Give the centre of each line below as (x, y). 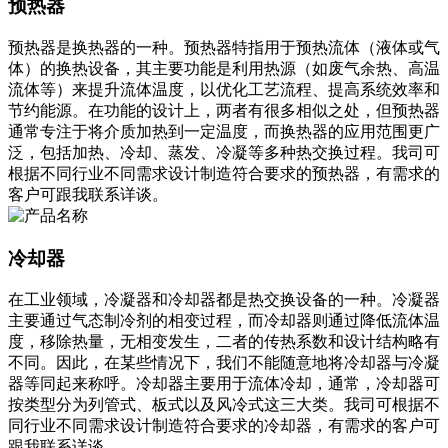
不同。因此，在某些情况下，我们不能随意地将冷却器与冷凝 (224, 363)
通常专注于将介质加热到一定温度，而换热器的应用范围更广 (224, 131)
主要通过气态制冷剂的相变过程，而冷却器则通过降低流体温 (224, 321)
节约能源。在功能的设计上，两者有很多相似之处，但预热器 (224, 110)
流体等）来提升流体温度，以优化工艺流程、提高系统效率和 (224, 89)
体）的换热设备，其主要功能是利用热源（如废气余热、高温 (224, 68)
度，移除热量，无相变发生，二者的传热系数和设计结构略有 (224, 342)
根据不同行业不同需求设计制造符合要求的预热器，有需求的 (224, 173)
